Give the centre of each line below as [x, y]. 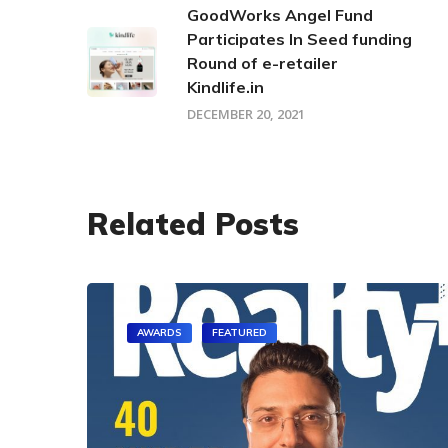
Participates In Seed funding [299, 38]
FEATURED [239, 332]
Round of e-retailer [262, 62]
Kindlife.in [225, 86]
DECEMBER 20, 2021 [246, 113]
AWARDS [159, 332]
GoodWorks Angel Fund [280, 14]
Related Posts [193, 223]
